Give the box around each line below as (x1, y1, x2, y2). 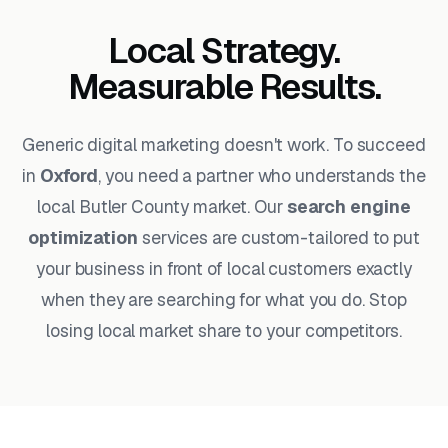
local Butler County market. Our (37, 195, 287, 218)
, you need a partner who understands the (98, 164, 427, 187)
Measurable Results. (67, 64, 381, 109)
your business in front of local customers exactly (35, 257, 413, 280)
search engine (286, 195, 411, 218)
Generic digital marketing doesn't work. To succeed (21, 133, 426, 156)
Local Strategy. (108, 28, 340, 73)
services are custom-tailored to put (137, 226, 421, 249)
